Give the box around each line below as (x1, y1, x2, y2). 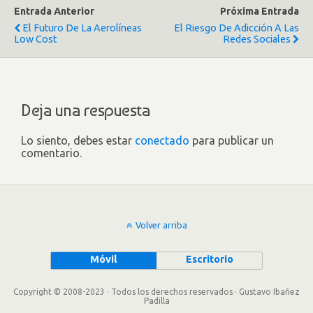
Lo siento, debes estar (21, 133, 135, 147)
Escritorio (185, 253, 233, 265)
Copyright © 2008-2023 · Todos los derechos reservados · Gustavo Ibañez (13, 286, 300, 296)
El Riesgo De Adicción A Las (174, 22, 299, 34)
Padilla (143, 296, 170, 305)
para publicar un (189, 133, 274, 147)
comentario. (21, 146, 82, 159)
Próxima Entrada (220, 5, 299, 17)
